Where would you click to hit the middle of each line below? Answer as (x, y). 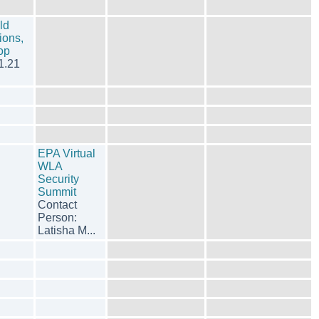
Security (58, 179)
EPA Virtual (67, 153)
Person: (57, 218)
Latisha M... (67, 230)
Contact (57, 205)
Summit (57, 192)
